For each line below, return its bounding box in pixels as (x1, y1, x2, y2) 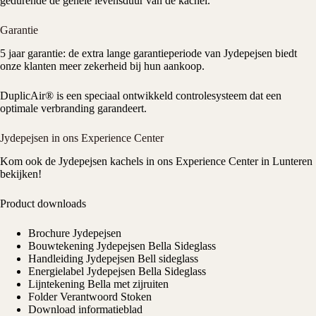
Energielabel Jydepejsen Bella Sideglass (28, 265, 206, 277)
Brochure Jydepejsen (28, 226, 121, 239)
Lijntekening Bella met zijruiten (28, 277, 169, 290)
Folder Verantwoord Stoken (28, 290, 152, 303)
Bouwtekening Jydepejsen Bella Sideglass (28, 239, 216, 252)
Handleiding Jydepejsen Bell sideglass (28, 252, 198, 265)
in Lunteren (258, 154, 312, 167)
